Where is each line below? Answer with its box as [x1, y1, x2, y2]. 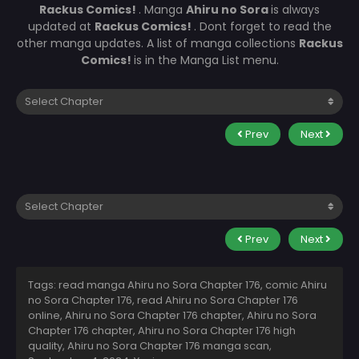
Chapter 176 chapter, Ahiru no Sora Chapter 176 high [28, 322, 296, 338]
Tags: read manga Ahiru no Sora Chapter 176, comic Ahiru [28, 276, 327, 292]
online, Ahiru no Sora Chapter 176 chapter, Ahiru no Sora [28, 307, 317, 323]
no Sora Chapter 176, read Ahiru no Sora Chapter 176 [28, 292, 298, 308]
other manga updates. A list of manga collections [16, 34, 299, 51]
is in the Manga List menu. [133, 51, 279, 68]
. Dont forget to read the [193, 18, 332, 34]
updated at [27, 18, 95, 34]
